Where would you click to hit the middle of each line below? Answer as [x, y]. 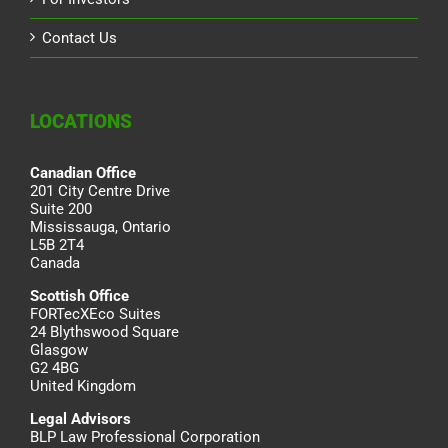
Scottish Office [79, 296]
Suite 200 [61, 209]
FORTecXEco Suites [95, 314]
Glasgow [59, 350]
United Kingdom [83, 386]
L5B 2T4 [57, 245]
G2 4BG [54, 368]
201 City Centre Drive [100, 191]
